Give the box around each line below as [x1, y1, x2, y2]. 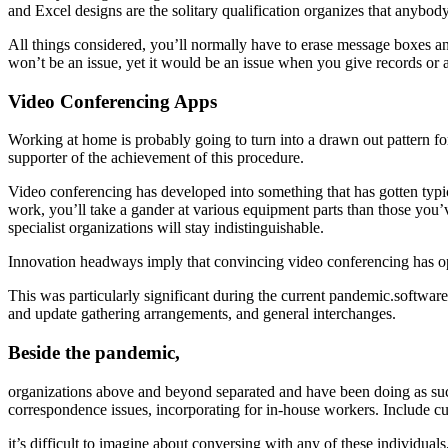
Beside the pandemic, [8, 342, 180, 364]
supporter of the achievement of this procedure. [8, 149, 304, 167]
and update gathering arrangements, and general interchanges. [8, 305, 396, 323]
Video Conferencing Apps [8, 90, 217, 112]
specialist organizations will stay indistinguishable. [8, 219, 324, 237]
